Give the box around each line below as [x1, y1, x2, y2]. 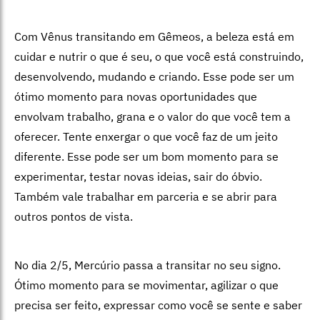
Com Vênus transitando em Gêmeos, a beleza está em [14, 29, 294, 44]
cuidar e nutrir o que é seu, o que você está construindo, [14, 49, 304, 64]
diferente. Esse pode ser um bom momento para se [14, 149, 279, 164]
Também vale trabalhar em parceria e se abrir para [14, 189, 277, 204]
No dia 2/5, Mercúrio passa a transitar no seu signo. [14, 257, 281, 272]
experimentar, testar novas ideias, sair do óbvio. [14, 169, 262, 184]
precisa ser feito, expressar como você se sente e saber [14, 297, 302, 312]
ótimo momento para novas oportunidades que [14, 89, 257, 104]
